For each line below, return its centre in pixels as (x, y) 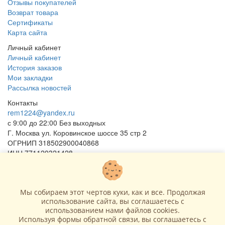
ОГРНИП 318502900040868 (53, 142)
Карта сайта (27, 32)
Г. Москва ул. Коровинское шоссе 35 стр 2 (77, 132)
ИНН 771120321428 (40, 152)
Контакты (23, 102)
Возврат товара (33, 12)
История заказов (35, 67)
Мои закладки (30, 77)
